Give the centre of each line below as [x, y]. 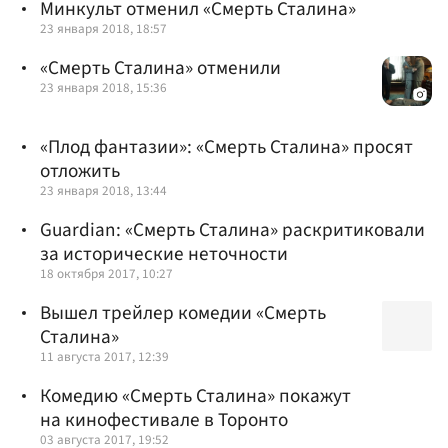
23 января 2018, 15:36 [103, 88]
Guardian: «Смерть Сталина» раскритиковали [232, 230]
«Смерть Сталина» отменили [160, 68]
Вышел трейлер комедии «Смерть [183, 313]
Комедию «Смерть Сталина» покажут [195, 396]
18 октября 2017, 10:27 [106, 274]
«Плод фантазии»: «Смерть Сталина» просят [226, 146]
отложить [80, 170]
